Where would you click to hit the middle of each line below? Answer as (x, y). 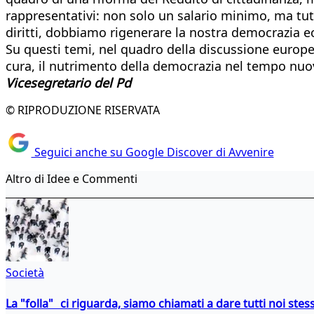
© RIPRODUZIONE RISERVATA (83, 110)
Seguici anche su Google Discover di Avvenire (152, 152)
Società (25, 273)
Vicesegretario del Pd (68, 82)
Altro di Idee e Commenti (71, 179)
